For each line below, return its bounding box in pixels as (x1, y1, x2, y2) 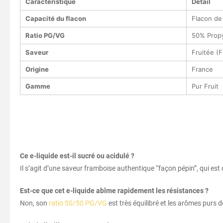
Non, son (20, 199, 49, 207)
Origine (25, 65, 49, 73)
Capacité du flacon (25, 14, 86, 22)
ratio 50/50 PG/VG (49, 199, 107, 207)
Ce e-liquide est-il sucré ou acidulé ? (20, 151, 134, 160)
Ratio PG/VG (25, 31, 65, 39)
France (192, 65, 213, 73)
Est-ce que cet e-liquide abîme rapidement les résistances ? (20, 186, 209, 195)
